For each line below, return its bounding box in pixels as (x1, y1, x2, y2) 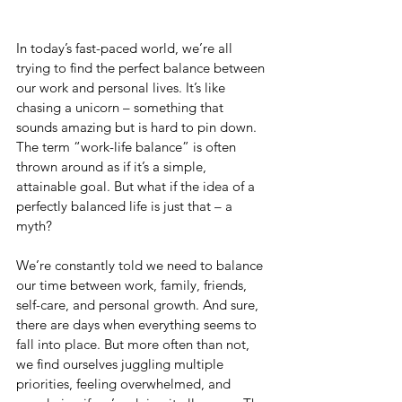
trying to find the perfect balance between (16, 58, 268, 76)
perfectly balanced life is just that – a (16, 197, 236, 214)
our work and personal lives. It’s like (16, 78, 229, 96)
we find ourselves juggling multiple (16, 354, 227, 372)
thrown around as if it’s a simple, (16, 157, 210, 175)
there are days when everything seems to (16, 315, 260, 333)
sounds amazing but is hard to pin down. (16, 118, 260, 135)
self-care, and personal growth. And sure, (16, 295, 262, 313)
